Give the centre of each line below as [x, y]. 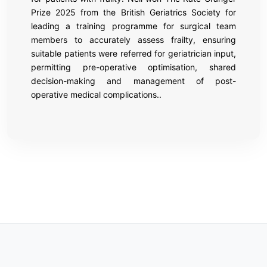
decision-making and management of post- [133, 80]
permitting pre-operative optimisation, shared [133, 67]
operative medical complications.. [96, 94]
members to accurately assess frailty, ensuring [133, 39]
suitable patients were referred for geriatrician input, [133, 53]
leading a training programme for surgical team [133, 26]
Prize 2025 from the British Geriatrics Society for [133, 12]
